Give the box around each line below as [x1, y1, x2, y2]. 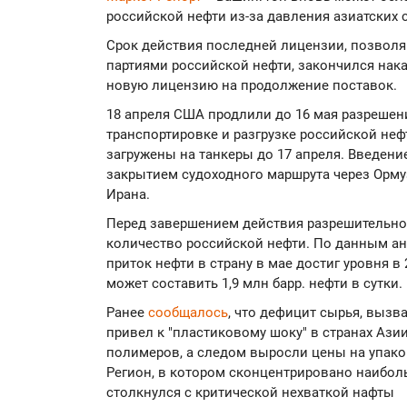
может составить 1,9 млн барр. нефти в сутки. [106, 275, 402, 293]
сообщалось [148, 304, 228, 322]
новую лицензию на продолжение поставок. [106, 77, 397, 94]
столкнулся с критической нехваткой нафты [106, 384, 394, 402]
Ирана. [106, 186, 150, 203]
